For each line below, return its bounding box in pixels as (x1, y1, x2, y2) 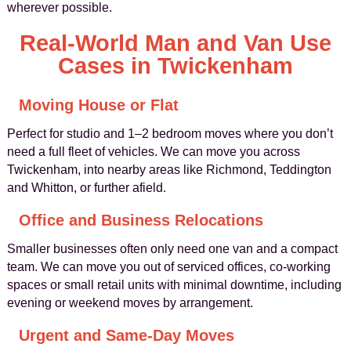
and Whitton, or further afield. (6, 181, 166, 194)
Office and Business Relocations (18, 212, 263, 229)
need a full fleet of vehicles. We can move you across (6, 145, 300, 158)
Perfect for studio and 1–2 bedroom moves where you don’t (6, 127, 333, 140)
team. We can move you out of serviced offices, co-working (6, 260, 331, 273)
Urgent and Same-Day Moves (18, 327, 234, 344)
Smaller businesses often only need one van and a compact (6, 242, 338, 255)
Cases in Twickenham (57, 53, 293, 78)
